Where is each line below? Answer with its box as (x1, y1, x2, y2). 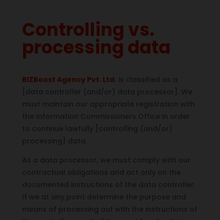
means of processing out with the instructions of (22, 204, 197, 214)
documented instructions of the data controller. (22, 179, 195, 190)
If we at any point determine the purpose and (22, 192, 186, 202)
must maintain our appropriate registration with (22, 99, 195, 109)
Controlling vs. (22, 17, 154, 42)
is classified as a (116, 74, 178, 84)
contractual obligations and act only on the (22, 167, 181, 177)
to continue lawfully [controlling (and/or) (22, 123, 172, 134)
